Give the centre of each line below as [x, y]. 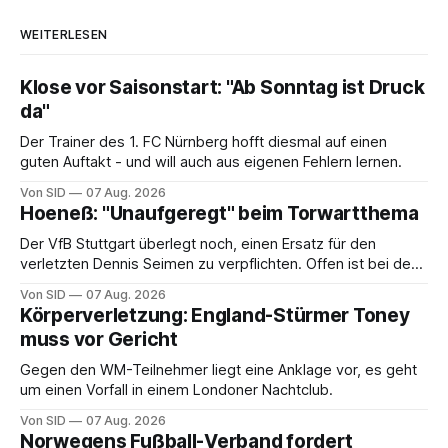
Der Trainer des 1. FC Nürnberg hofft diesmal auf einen [203, 141]
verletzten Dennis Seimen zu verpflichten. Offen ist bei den [219, 263]
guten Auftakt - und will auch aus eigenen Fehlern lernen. [211, 161]
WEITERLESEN [64, 34]
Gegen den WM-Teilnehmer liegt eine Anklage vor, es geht [219, 369]
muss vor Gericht [99, 339]
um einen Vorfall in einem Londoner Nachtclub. [176, 389]
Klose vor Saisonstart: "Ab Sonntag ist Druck [222, 87]
